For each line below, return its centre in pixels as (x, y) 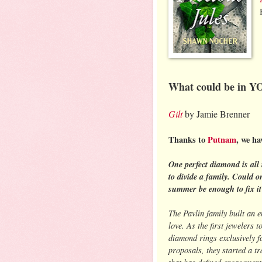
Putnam (222, 139)
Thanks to (188, 139)
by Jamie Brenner (216, 113)
